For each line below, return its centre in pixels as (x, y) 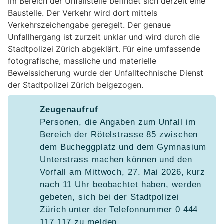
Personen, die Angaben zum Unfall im (118, 122)
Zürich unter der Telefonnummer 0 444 (119, 209)
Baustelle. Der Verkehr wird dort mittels (83, 13)
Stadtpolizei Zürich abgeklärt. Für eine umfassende (104, 49)
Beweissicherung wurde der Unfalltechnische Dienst (106, 73)
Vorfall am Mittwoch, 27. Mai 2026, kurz (123, 172)
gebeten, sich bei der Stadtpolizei (110, 197)
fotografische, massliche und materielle (82, 61)
